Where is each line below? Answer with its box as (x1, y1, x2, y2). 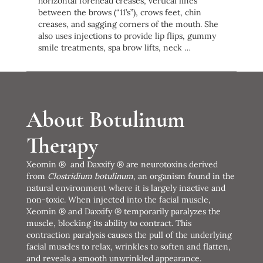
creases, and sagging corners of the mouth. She (38, 18, 218, 29)
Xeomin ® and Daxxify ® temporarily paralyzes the (26, 205, 221, 217)
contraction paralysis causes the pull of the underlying (26, 229, 232, 240)
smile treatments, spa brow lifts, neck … (38, 42, 191, 53)
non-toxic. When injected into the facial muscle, (26, 194, 211, 205)
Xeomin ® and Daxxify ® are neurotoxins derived (26, 159, 218, 170)
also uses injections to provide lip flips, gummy (38, 30, 216, 41)
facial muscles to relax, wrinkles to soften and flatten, (26, 241, 231, 252)
